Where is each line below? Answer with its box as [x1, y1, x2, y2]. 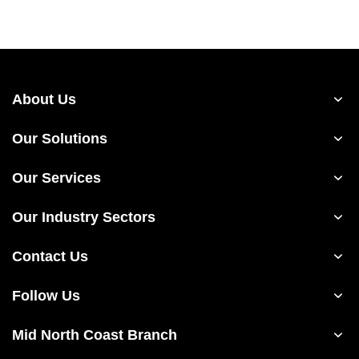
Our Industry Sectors [12, 209, 155, 226]
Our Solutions [12, 131, 107, 147]
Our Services [12, 170, 101, 187]
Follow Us [12, 288, 80, 305]
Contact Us [12, 248, 88, 265]
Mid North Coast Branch [12, 327, 177, 344]
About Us [12, 91, 76, 108]
